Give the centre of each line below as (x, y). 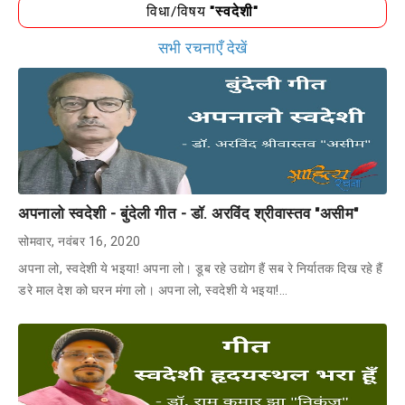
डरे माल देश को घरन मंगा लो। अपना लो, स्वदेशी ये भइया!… (153, 290)
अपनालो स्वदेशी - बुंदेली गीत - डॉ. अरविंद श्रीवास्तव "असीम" (188, 213)
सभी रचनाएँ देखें (202, 47)
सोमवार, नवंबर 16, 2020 (80, 241)
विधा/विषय (179, 11)
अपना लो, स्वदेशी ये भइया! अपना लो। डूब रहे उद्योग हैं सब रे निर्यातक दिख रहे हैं (201, 268)
